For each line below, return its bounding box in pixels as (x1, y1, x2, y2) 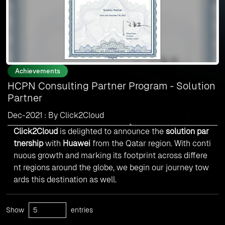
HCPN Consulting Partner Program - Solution (8, 80, 215, 92)
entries (69, 206, 93, 214)
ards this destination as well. (14, 175, 117, 185)
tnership (14, 139, 43, 149)
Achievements (15, 67, 60, 75)
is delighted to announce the (58, 127, 166, 137)
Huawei (63, 139, 90, 149)
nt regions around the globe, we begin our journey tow (14, 163, 209, 173)
